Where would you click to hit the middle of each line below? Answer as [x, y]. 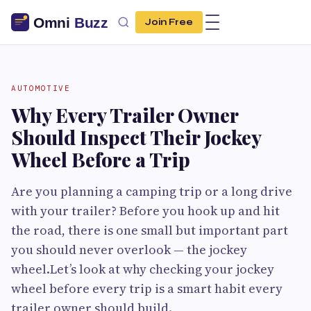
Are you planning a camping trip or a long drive [152, 191]
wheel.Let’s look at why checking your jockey [143, 269]
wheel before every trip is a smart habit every [147, 288]
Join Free [169, 22]
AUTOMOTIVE [41, 88]
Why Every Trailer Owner [125, 115]
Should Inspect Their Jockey [136, 137]
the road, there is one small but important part [150, 230]
